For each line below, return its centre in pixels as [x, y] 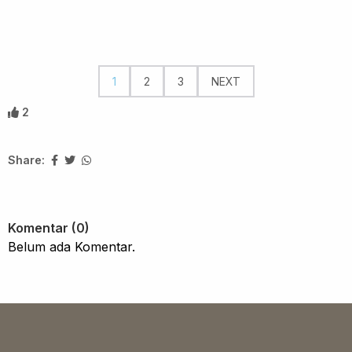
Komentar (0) [49, 227]
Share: [26, 159]
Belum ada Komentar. [71, 246]
